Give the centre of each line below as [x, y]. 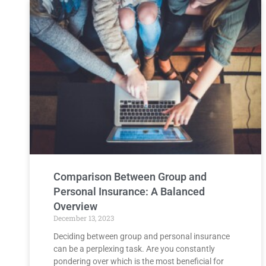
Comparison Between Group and [130, 176]
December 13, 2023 [84, 218]
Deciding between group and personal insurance [142, 236]
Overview [75, 206]
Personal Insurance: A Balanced [129, 191]
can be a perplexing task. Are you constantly [134, 248]
